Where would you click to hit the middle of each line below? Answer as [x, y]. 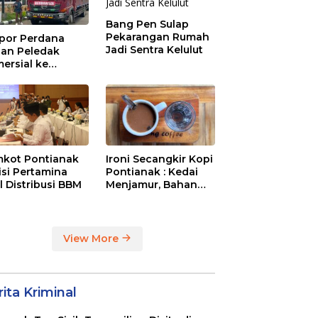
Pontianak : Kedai [152, 171]
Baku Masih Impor [153, 197]
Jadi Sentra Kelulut [155, 49]
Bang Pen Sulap [148, 24]
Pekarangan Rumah [158, 37]
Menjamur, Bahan [152, 184]
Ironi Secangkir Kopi [160, 159]
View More [93, 238]
